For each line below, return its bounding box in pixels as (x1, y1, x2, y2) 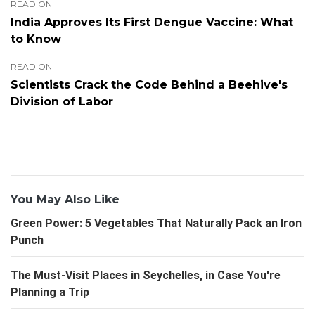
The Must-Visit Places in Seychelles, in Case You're (11, 268, 281, 282)
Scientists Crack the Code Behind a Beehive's (11, 77, 288, 91)
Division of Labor (11, 94, 113, 108)
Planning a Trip (11, 285, 89, 299)
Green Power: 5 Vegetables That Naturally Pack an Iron (11, 216, 302, 230)
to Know (11, 32, 61, 46)
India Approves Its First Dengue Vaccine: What (11, 15, 293, 29)
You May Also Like (11, 192, 120, 206)
